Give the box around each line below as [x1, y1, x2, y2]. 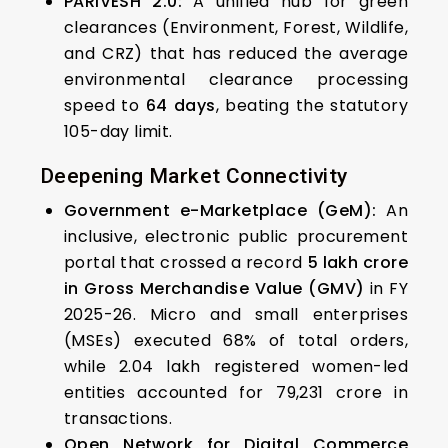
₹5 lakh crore [307, 250, 408, 274]
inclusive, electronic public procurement [64, 224, 408, 248]
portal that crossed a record [64, 250, 308, 274]
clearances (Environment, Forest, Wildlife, [64, 15, 408, 39]
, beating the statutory [215, 93, 408, 117]
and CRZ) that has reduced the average [64, 41, 408, 65]
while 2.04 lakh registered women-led [64, 354, 408, 378]
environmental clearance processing [64, 67, 408, 91]
